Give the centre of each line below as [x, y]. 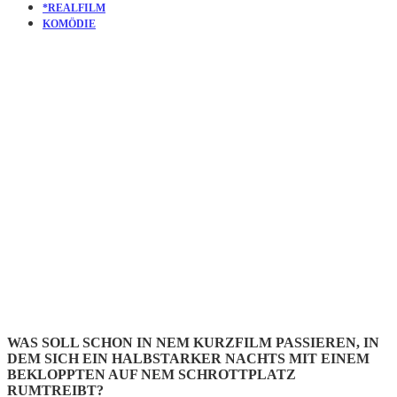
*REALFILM [74, 8]
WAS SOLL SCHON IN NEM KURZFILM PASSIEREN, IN [193, 342]
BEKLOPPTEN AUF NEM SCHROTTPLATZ [152, 374]
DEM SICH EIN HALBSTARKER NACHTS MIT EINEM [188, 358]
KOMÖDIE [69, 24]
